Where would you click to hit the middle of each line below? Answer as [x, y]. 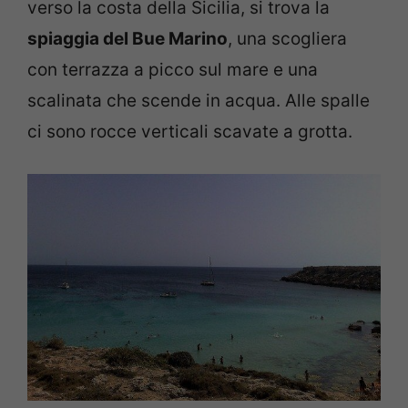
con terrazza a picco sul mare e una [173, 70]
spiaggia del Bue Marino [127, 39]
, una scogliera [287, 39]
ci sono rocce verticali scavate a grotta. [190, 132]
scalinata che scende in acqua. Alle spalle [199, 101]
